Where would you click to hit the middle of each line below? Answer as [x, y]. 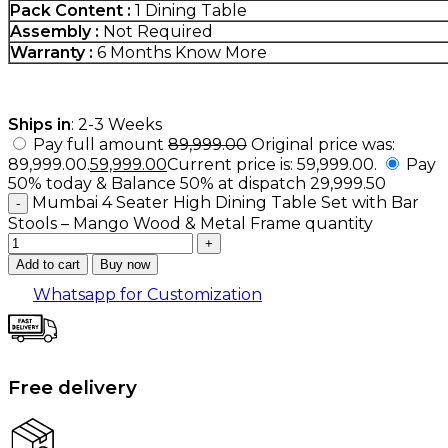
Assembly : [54, 31]
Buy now [125, 264]
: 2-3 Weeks [116, 124]
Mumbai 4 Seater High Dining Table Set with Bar [225, 202]
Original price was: [323, 144]
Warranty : [51, 52]
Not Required [156, 31]
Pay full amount [100, 144]
